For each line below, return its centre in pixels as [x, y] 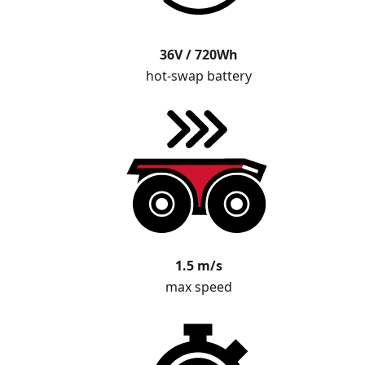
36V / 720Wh [198, 55]
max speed [198, 287]
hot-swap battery [198, 76]
